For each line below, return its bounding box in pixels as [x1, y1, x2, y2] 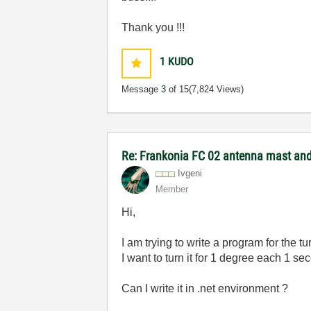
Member [155, 184, 189, 194]
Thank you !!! [121, 22, 185, 33]
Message [121, 84, 162, 94]
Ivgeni [178, 168, 203, 178]
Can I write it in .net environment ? [121, 283, 289, 294]
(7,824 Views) [189, 84, 244, 94]
